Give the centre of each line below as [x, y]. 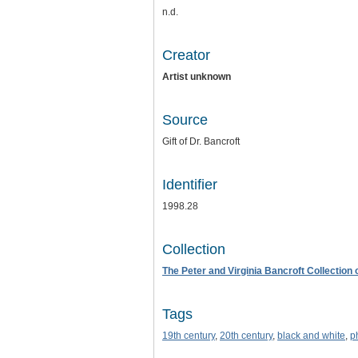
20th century [246, 336]
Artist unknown [197, 77]
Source [185, 120]
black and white [311, 336]
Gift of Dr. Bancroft [201, 142]
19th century [189, 336]
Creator [186, 56]
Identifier [190, 185]
